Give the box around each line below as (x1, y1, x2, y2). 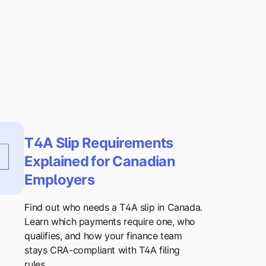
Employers (24, 170, 95, 188)
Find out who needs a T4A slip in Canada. (24, 201, 202, 214)
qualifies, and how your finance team (24, 230, 182, 242)
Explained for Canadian (24, 152, 175, 170)
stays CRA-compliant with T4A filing (24, 244, 180, 256)
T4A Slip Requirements (24, 134, 173, 151)
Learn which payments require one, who (24, 216, 196, 228)
